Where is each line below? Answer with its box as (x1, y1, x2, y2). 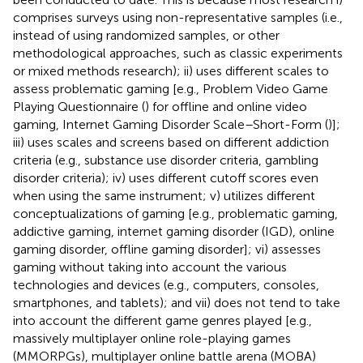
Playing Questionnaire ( (13, 98, 145, 114)
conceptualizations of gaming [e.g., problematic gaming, (13, 205, 338, 221)
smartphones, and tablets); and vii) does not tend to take (13, 294, 340, 310)
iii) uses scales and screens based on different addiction (13, 134, 329, 150)
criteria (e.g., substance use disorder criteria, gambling (13, 152, 318, 168)
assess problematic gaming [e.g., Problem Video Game (13, 80, 328, 96)
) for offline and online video (145, 98, 307, 114)
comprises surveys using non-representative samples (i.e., (13, 9, 343, 25)
